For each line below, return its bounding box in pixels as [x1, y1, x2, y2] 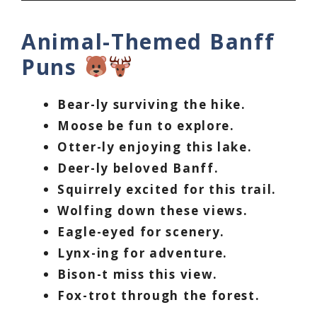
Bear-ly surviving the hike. [57, 96, 246, 113]
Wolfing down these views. [57, 202, 248, 219]
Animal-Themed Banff [21, 27, 275, 57]
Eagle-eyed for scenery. [57, 224, 226, 241]
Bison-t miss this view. [57, 266, 219, 283]
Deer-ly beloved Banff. [57, 160, 219, 177]
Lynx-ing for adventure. [57, 245, 229, 262]
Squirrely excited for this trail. [57, 181, 277, 198]
